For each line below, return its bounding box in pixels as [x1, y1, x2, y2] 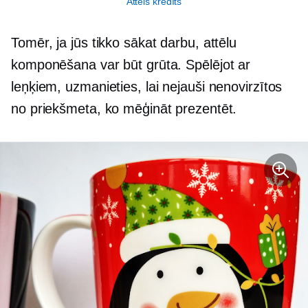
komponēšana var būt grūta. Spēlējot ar [11, 57, 251, 73]
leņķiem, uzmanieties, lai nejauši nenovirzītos [11, 79, 283, 95]
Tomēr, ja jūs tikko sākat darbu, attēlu [11, 35, 237, 51]
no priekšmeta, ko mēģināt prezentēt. [11, 101, 237, 117]
